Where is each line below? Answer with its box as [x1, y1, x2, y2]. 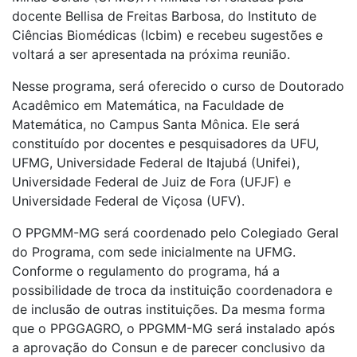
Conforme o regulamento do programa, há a [12, 263, 280, 280]
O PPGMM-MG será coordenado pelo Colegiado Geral [12, 225, 339, 241]
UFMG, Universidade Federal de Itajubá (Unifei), [12, 155, 300, 171]
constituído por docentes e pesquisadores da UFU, [12, 135, 319, 152]
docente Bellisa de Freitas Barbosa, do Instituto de [12, 8, 316, 25]
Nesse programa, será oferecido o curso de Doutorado [12, 78, 344, 95]
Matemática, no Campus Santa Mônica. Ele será [12, 116, 300, 133]
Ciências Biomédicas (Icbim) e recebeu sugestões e [12, 27, 323, 44]
